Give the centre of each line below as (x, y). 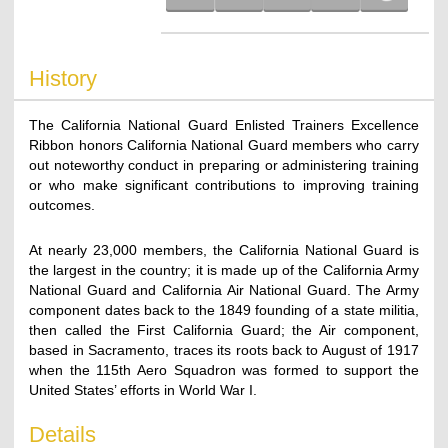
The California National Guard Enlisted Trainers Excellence (224, 124)
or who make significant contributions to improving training (224, 184)
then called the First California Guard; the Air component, (224, 329)
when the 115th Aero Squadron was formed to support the (224, 369)
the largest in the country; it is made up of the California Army (224, 269)
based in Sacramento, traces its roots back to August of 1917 (224, 349)
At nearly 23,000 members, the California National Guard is (224, 249)
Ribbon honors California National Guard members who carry (224, 144)
